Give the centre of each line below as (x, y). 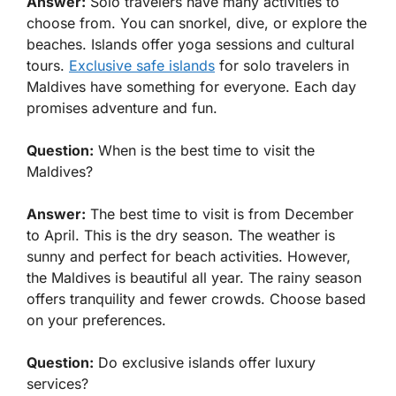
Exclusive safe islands (142, 66)
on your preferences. (96, 320)
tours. (48, 66)
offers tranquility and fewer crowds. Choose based (196, 299)
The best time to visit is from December (220, 214)
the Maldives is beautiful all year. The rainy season (194, 278)
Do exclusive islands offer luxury (205, 363)
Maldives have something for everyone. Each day (191, 87)
